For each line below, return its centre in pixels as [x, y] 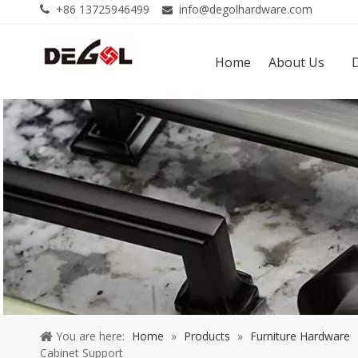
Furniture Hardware [300, 336]
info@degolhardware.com [246, 9]
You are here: [90, 336]
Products [207, 336]
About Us [296, 62]
